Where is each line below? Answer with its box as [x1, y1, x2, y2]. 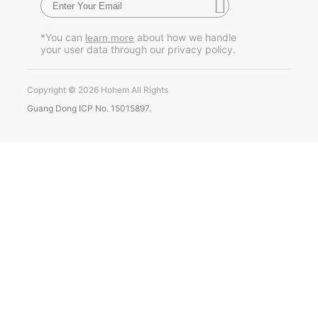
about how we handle [134, 31, 237, 44]
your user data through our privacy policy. [40, 43, 236, 56]
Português [54, 52, 102, 65]
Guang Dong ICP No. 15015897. [27, 102, 152, 114]
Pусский [54, 21, 95, 34]
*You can [40, 31, 86, 44]
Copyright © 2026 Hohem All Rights [27, 84, 169, 95]
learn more [85, 32, 135, 44]
